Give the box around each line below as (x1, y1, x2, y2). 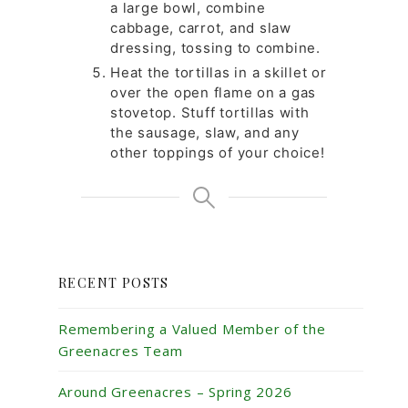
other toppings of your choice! (110, 144, 325, 162)
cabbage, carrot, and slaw (110, 19, 291, 37)
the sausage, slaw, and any (110, 124, 300, 142)
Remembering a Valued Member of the (58, 320, 326, 339)
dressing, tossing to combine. (110, 39, 321, 57)
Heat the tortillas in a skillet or (110, 64, 327, 82)
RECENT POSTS (58, 274, 169, 292)
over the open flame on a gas (110, 84, 316, 102)
